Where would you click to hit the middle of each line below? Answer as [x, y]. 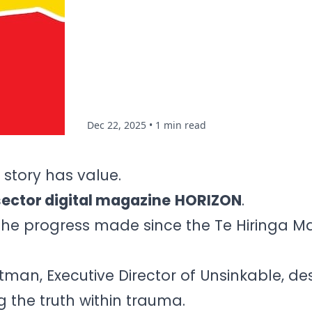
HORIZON [208, 200]
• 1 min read [178, 125]
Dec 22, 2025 [118, 125]
